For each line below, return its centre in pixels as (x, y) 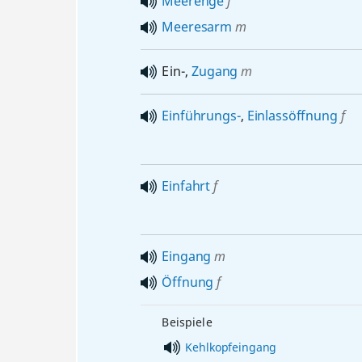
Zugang (215, 71)
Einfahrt (186, 186)
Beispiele (187, 322)
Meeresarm (197, 27)
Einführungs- (201, 116)
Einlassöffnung (292, 116)
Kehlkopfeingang (231, 347)
